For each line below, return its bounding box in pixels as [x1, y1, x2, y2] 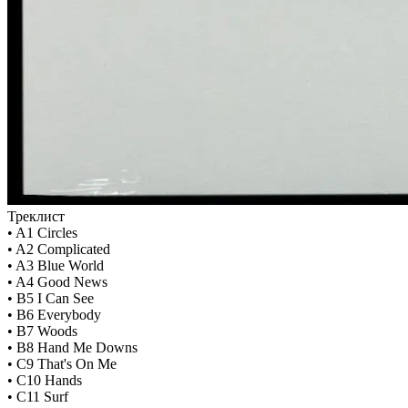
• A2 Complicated [7, 241, 110, 258]
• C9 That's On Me [7, 356, 117, 372]
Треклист [7, 209, 65, 225]
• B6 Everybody [7, 307, 101, 323]
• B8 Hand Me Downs [7, 340, 138, 356]
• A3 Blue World [7, 258, 104, 274]
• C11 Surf [7, 389, 68, 405]
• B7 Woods [7, 323, 77, 340]
